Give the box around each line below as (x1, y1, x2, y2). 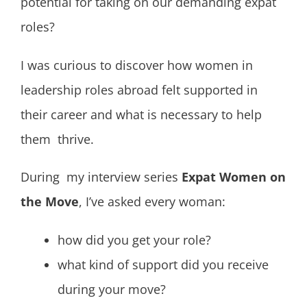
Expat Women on (182, 169, 286, 186)
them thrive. (21, 130, 97, 147)
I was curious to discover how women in (21, 56, 253, 73)
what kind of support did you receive (58, 256, 272, 273)
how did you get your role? (58, 232, 211, 249)
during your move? (58, 281, 166, 298)
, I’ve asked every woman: (79, 193, 229, 210)
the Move (21, 193, 79, 210)
